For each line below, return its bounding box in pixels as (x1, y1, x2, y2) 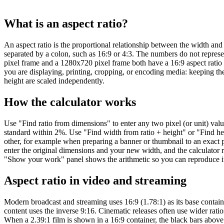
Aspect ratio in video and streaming (4, 173, 186, 187)
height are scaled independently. (4, 76, 104, 85)
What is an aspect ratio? (4, 17, 128, 30)
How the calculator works (4, 95, 136, 108)
